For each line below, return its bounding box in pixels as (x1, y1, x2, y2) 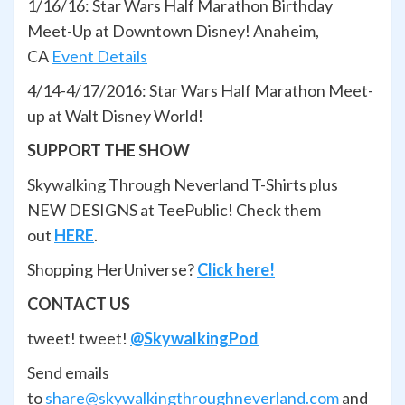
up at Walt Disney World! (27, 106, 203, 127)
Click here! (197, 259, 275, 280)
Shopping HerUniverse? (27, 259, 197, 280)
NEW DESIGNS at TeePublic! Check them (27, 200, 321, 221)
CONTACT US (27, 294, 130, 315)
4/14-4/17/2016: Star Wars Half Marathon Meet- (27, 80, 373, 101)
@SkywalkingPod (130, 328, 259, 349)
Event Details (52, 46, 147, 67)
